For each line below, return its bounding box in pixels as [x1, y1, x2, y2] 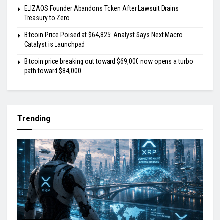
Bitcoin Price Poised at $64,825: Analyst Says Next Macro [24, 31, 183, 39]
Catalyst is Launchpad [24, 40, 85, 49]
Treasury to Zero [24, 14, 70, 22]
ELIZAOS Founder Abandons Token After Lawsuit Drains [24, 4, 179, 13]
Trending [17, 114, 51, 124]
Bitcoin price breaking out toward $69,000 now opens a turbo [24, 57, 193, 66]
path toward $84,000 [24, 67, 81, 75]
